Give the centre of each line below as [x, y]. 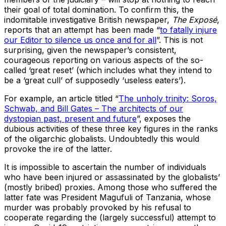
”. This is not [180, 40]
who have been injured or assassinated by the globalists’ [112, 177]
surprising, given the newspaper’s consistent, [90, 50]
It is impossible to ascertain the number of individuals [105, 167]
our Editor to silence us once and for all [80, 40]
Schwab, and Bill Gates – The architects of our [94, 109]
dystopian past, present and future [70, 119]
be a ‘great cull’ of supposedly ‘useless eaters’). [95, 80]
